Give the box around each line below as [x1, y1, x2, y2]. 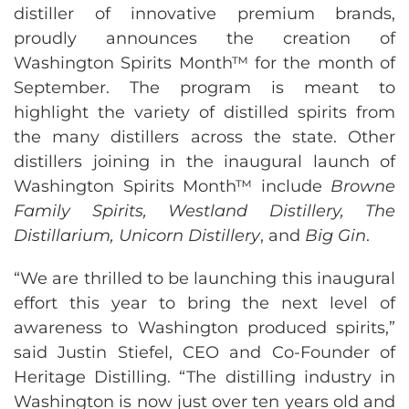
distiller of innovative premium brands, [14, 3, 395, 24]
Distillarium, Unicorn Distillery [14, 225, 260, 246]
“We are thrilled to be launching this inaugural [14, 267, 395, 288]
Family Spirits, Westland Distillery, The [14, 200, 395, 221]
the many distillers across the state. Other [14, 126, 395, 147]
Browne [330, 175, 395, 196]
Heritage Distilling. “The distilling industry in [14, 366, 395, 387]
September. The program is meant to [14, 77, 395, 98]
